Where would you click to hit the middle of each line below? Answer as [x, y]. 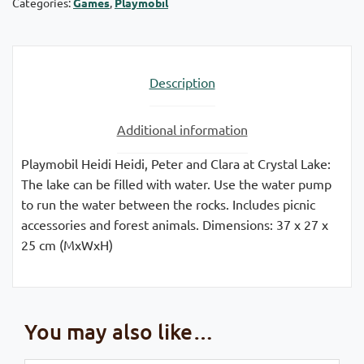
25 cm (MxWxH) [67, 244]
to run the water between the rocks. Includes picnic [168, 204]
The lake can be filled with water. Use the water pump [176, 183]
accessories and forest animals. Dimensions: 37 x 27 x [175, 224]
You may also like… [119, 331]
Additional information [182, 129]
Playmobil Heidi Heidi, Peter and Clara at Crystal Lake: [176, 163]
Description [182, 82]
